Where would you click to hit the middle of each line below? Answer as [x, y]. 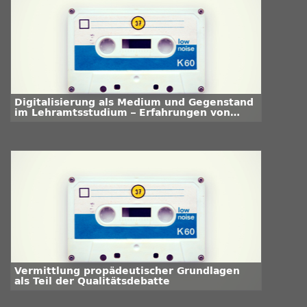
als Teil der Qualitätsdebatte [92, 281]
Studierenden [52, 123]
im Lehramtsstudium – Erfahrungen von [122, 113]
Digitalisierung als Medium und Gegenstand [134, 102]
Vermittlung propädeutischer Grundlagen [127, 271]
